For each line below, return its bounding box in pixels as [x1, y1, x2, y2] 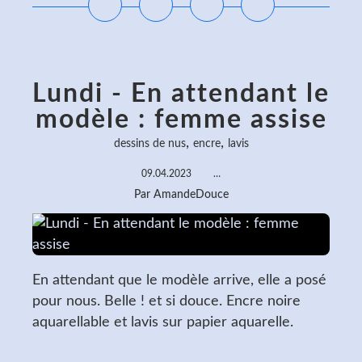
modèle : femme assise [35, 107, 327, 133]
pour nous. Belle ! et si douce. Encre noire [32, 294, 301, 309]
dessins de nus [113, 138, 186, 149]
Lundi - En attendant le [32, 81, 330, 107]
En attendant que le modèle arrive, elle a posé [32, 273, 326, 288]
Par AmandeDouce [133, 189, 229, 200]
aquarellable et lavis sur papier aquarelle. [32, 315, 293, 330]
